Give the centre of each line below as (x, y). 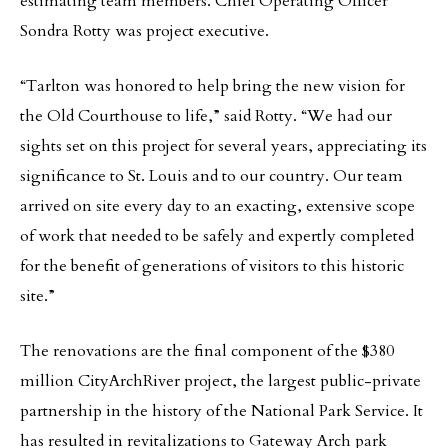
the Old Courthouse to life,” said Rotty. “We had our (206, 116)
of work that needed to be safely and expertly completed (217, 236)
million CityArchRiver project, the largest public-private (220, 381)
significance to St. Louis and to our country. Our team (211, 176)
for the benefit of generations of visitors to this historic (212, 266)
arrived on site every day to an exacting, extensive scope (217, 206)
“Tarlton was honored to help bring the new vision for (212, 86)
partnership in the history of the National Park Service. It (221, 411)
